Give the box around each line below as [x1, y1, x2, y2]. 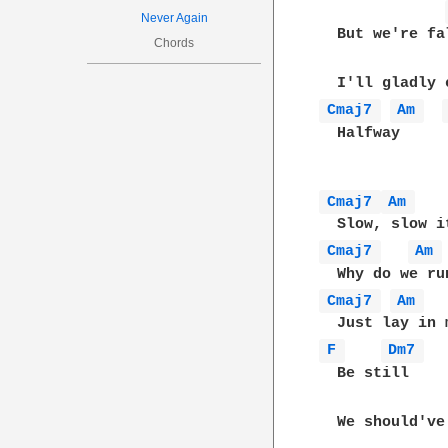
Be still [319, 364, 410, 382]
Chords [154, 36, 195, 50]
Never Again [140, 11, 208, 25]
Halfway [319, 124, 401, 142]
